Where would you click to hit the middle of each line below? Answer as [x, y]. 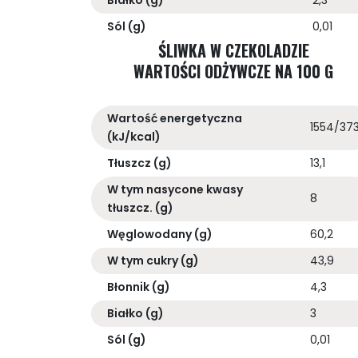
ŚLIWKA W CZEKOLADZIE [233, 51]
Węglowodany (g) [160, 235]
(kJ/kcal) [134, 137]
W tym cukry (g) [153, 261]
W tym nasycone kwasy [175, 190]
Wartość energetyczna [175, 119]
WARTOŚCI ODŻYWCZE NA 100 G [233, 72]
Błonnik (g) [139, 287]
